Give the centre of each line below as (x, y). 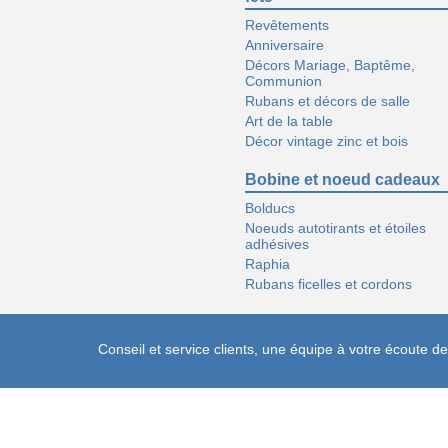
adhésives (277, 244)
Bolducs (270, 208)
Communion (283, 81)
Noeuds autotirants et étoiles (335, 228)
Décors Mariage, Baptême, (330, 65)
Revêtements (287, 25)
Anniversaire (284, 45)
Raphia (267, 264)
